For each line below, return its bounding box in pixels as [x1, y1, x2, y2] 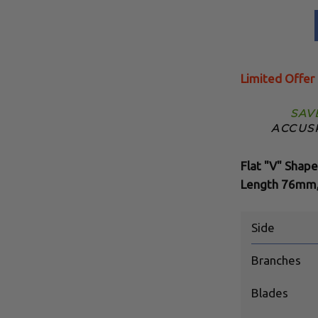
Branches [251, 253, 301, 267]
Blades [251, 285, 288, 300]
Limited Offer [240, 71, 314, 85]
